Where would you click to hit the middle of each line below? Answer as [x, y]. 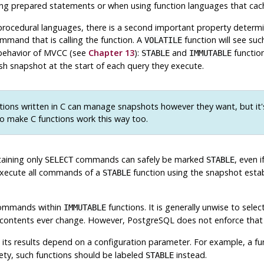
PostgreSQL [151, 220]
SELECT [59, 160]
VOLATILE [163, 40]
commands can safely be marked [139, 160]
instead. [190, 255]
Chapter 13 [111, 52]
